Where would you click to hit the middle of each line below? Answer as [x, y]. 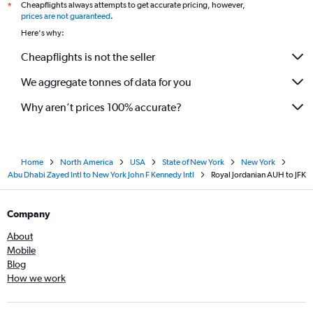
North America [87, 162]
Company [29, 214]
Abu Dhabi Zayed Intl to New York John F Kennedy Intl [101, 175]
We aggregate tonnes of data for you [106, 82]
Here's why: [43, 33]
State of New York [193, 162]
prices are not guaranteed [66, 16]
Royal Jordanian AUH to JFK [258, 175]
